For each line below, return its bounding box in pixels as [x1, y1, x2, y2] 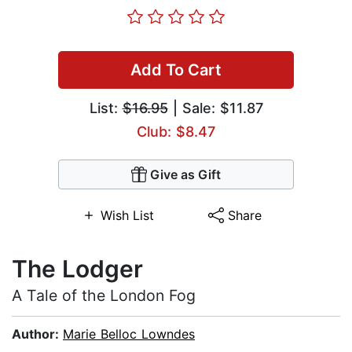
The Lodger [12, 255, 143, 284]
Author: [12, 326, 63, 343]
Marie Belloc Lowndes [63, 326, 195, 343]
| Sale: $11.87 [167, 100, 263, 117]
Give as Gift [150, 167, 221, 183]
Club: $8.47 [137, 123, 215, 141]
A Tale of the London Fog [12, 286, 196, 306]
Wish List [100, 207, 154, 224]
